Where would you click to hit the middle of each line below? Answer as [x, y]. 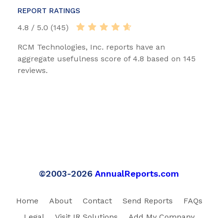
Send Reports [147, 200]
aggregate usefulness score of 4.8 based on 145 [107, 58]
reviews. [33, 70]
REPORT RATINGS [49, 10]
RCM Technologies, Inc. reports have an [91, 47]
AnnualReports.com [137, 173]
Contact [97, 200]
